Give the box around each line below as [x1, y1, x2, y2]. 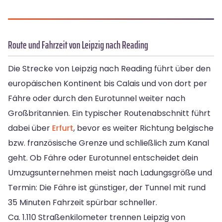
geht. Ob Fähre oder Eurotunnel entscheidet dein [8, 152, 198, 164]
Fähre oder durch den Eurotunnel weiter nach [8, 93, 185, 105]
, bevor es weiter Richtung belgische [73, 122, 214, 134]
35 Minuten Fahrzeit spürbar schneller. [8, 197, 157, 209]
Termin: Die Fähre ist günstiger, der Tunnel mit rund [8, 182, 206, 194]
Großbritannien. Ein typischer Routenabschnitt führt [8, 108, 211, 119]
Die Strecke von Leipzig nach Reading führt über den [8, 63, 211, 75]
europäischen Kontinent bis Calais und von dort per [8, 78, 207, 90]
